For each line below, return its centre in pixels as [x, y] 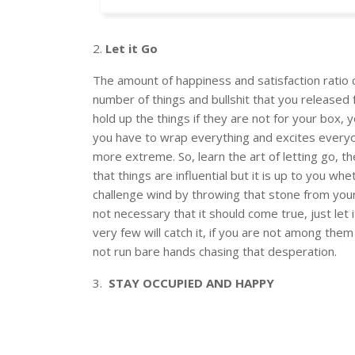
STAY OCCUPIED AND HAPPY [191, 283]
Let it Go [132, 48]
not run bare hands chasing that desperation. [215, 251]
